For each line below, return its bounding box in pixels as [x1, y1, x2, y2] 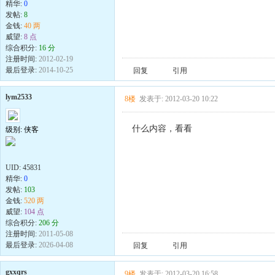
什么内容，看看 [132, 123, 192, 133]
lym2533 [6, 93, 32, 101]
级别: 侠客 [6, 125, 39, 134]
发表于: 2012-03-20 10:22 [139, 95, 219, 103]
